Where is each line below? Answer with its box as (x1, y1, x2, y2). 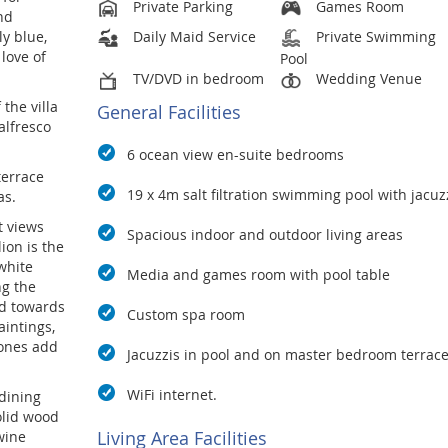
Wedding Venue (312, 69, 423, 89)
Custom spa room (126, 305, 245, 325)
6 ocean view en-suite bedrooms (126, 145, 344, 165)
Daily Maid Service (128, 27, 256, 47)
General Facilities (96, 100, 241, 125)
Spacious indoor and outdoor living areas (126, 225, 403, 245)
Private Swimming (312, 27, 437, 47)
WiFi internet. (126, 385, 217, 405)
